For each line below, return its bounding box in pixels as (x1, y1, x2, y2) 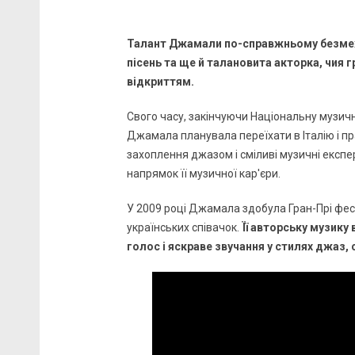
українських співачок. (127, 221, 242, 235)
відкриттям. (127, 75, 194, 89)
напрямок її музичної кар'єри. (127, 167, 281, 181)
